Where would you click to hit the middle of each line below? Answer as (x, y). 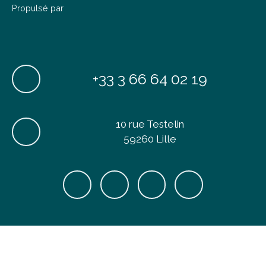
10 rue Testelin (150, 124)
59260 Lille (150, 139)
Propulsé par (38, 8)
